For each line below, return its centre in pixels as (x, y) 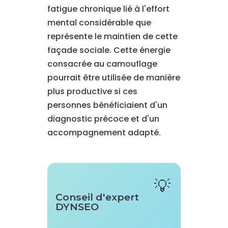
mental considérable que (99, 23)
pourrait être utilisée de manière (113, 78)
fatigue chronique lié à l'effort (108, 9)
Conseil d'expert (97, 197)
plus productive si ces (92, 91)
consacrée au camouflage (102, 64)
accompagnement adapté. (104, 133)
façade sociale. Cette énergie (109, 50)
